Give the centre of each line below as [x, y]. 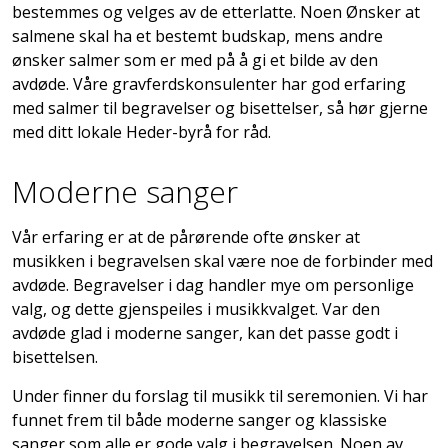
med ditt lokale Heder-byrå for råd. [141, 131]
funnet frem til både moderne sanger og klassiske [199, 419]
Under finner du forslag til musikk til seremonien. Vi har [220, 395]
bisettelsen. [55, 356]
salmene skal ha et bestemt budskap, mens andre [197, 35]
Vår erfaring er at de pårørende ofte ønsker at [186, 236]
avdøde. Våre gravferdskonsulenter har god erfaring [209, 83]
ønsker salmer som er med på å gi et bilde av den [195, 59]
